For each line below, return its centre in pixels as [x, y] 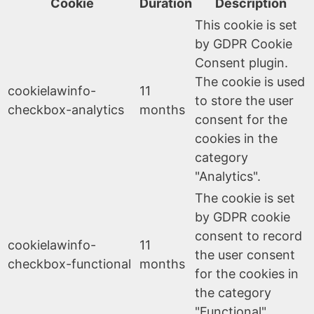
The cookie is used [250, 81]
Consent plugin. [241, 62]
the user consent [245, 254]
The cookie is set [245, 198]
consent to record [248, 235]
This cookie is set [246, 25]
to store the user [244, 100]
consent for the [241, 119]
